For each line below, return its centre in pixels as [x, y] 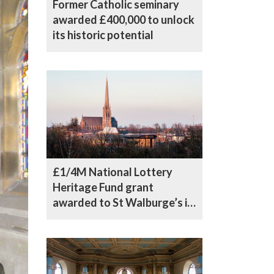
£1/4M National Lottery [113, 172]
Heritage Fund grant [103, 187]
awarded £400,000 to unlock [124, 19]
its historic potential [103, 35]
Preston [73, 217]
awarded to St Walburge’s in [123, 202]
